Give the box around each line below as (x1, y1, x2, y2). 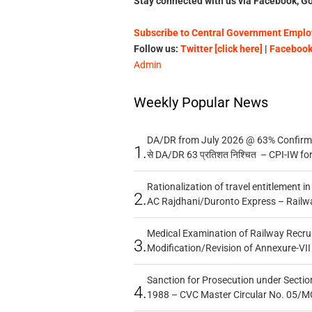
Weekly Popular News (133, 94, 268, 111)
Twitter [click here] (180, 43, 263, 55)
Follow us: (133, 43, 180, 55)
